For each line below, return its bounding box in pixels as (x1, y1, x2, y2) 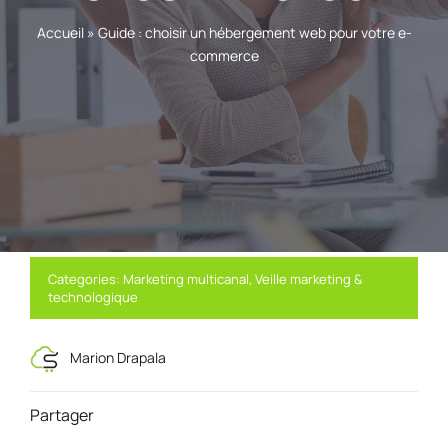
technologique (47, 288, 138, 306)
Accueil (36, 22, 84, 42)
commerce (189, 45, 259, 65)
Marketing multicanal (122, 270, 249, 288)
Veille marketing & (254, 270, 362, 288)
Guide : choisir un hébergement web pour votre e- (97, 22, 412, 42)
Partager (29, 404, 94, 426)
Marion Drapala (69, 348, 166, 367)
